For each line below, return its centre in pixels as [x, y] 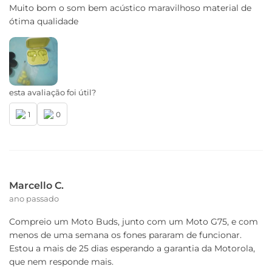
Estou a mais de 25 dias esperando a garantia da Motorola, [132, 248]
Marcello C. [36, 185]
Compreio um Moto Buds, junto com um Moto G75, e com [134, 222]
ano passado [34, 199]
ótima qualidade [44, 21]
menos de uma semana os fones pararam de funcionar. [125, 235]
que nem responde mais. [61, 262]
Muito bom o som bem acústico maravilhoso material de [130, 8]
